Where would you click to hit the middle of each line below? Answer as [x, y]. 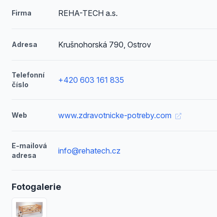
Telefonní [28, 75]
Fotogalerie [36, 187]
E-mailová [29, 146]
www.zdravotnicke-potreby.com [116, 115]
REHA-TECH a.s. [88, 13]
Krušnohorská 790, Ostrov [104, 45]
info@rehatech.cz [89, 151]
